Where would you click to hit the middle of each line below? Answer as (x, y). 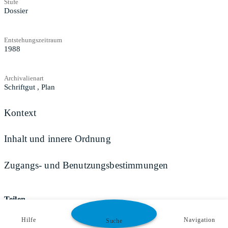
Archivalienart (24, 78)
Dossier (16, 10)
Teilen (15, 199)
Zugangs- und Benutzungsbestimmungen (86, 165)
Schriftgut (20, 87)
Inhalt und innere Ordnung (58, 139)
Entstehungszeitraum (33, 40)
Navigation (199, 220)
